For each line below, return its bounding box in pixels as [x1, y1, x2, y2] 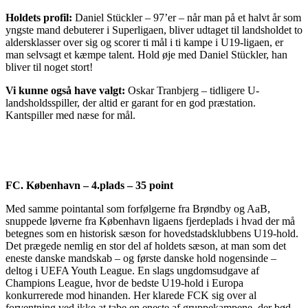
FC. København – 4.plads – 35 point [5, 179, 173, 192]
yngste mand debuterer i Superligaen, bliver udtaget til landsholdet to [5, 24, 302, 36]
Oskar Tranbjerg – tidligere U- [128, 85, 259, 97]
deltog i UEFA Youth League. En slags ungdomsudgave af [5, 265, 259, 277]
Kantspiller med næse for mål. [5, 109, 135, 122]
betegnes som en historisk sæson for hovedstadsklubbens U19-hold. [5, 228, 298, 240]
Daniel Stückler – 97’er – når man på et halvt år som [75, 12, 301, 24]
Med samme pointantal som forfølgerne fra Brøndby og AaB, [5, 203, 270, 215]
